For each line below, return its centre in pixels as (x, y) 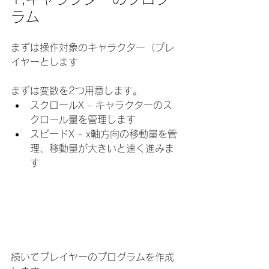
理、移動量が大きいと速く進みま (102, 148)
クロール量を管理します (83, 119)
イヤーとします (44, 62)
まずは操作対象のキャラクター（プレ (92, 47)
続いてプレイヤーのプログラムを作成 (92, 257)
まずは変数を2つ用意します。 (77, 91)
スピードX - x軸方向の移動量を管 (104, 134)
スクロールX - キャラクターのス (101, 105)
